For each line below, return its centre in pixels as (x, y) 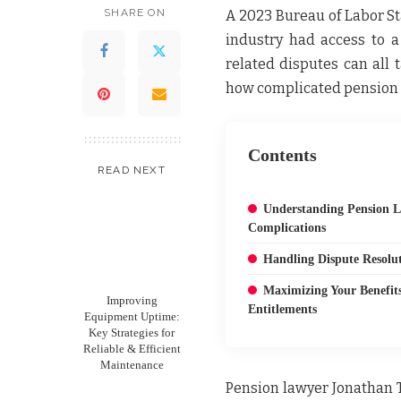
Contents (282, 154)
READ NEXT (132, 170)
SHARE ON (135, 12)
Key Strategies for (132, 333)
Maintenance (132, 365)
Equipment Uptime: (132, 316)
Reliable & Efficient (132, 349)
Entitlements (282, 309)
